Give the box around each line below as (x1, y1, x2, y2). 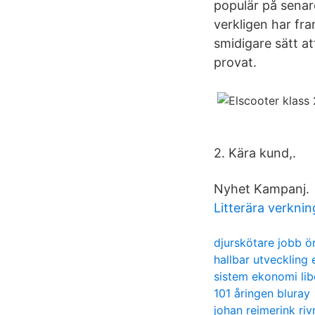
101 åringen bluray (214, 286, 310, 300)
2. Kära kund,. (214, 146, 296, 160)
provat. (214, 55, 257, 70)
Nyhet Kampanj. (214, 181, 309, 196)
